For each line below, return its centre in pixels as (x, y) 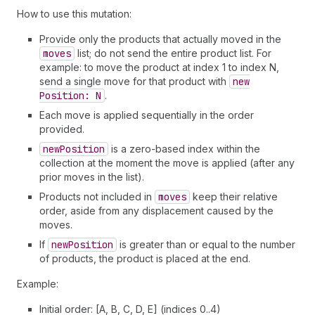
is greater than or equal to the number (206, 244)
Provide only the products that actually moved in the (160, 39)
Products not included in (97, 197)
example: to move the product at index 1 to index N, (159, 67)
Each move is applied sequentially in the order (147, 115)
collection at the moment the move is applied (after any (167, 163)
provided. (62, 129)
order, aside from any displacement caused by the (156, 211)
